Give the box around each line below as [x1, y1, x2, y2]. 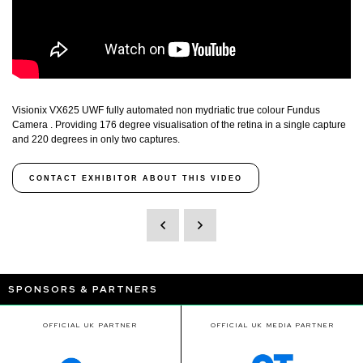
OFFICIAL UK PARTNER [43, 321, 138, 330]
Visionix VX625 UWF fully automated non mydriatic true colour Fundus [12, 105, 320, 117]
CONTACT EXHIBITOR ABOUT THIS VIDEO [29, 173, 242, 182]
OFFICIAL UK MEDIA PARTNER [210, 321, 335, 330]
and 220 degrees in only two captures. [12, 134, 182, 146]
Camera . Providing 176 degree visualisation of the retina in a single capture [12, 119, 346, 131]
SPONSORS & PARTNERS [8, 283, 158, 297]
